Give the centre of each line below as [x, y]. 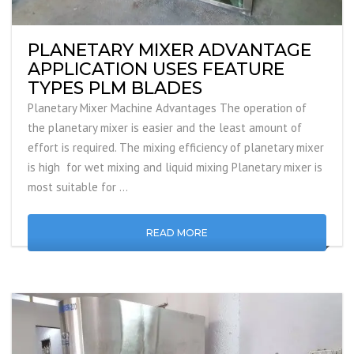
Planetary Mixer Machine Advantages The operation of [167, 108]
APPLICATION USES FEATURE [156, 70]
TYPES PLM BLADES [115, 88]
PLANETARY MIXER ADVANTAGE [169, 51]
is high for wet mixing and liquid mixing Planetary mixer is [175, 168]
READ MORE [177, 233]
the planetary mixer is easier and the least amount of [165, 128]
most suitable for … [78, 187]
